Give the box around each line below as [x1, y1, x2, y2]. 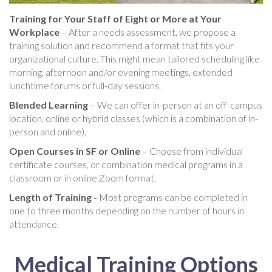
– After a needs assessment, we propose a [59, 25, 236, 38]
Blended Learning [9, 98, 88, 110]
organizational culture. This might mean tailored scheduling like [9, 52, 260, 64]
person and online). [9, 125, 86, 137]
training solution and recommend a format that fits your [9, 39, 234, 51]
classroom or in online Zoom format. [9, 171, 158, 183]
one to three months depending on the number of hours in [9, 204, 244, 216]
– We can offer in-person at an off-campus [88, 98, 262, 110]
